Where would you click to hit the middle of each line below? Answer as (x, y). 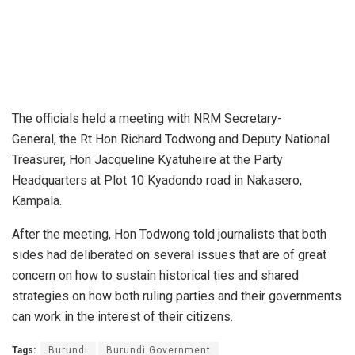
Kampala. (37, 201)
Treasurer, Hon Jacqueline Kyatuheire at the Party (147, 160)
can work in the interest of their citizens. (122, 317)
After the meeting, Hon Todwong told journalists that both (169, 235)
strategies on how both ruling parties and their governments (177, 296)
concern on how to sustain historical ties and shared (155, 276)
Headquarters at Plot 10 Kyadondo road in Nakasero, (157, 181)
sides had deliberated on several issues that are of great (169, 255)
